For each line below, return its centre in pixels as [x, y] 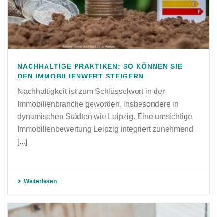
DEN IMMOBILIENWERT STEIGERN [81, 76]
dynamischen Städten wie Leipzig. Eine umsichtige [105, 116]
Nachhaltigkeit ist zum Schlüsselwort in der [91, 91]
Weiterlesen [40, 181]
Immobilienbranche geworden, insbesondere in [98, 104]
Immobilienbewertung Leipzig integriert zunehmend [105, 129]
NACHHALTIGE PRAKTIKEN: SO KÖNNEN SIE [100, 66]
